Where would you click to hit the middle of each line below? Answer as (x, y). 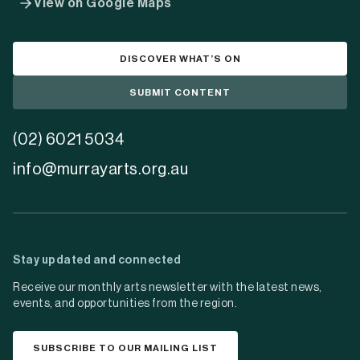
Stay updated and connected (97, 260)
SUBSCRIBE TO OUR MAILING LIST (125, 348)
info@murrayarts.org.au (100, 170)
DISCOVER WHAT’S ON (180, 59)
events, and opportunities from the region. (125, 304)
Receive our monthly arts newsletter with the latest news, (168, 288)
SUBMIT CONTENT (180, 92)
